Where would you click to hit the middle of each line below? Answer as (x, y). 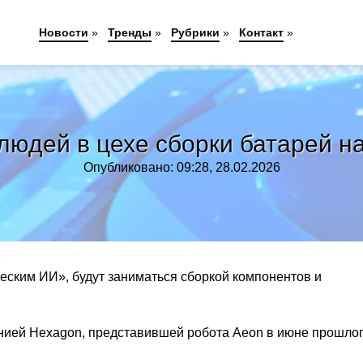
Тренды (130, 32)
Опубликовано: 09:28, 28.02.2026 (181, 167)
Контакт (262, 32)
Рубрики (196, 32)
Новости (64, 32)
